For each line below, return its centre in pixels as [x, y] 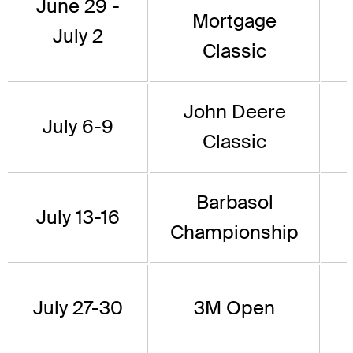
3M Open [234, 308]
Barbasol [234, 203]
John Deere [234, 112]
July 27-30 [78, 308]
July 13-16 [78, 217]
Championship [234, 232]
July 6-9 [78, 127]
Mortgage [234, 21]
